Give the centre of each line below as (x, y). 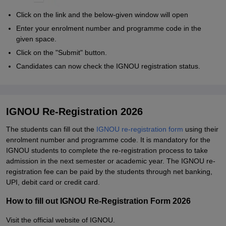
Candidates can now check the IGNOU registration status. (108, 66)
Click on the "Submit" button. (62, 52)
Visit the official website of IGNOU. (61, 220)
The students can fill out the (51, 129)
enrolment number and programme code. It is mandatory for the (108, 140)
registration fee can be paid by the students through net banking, (109, 172)
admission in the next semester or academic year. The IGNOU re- (111, 161)
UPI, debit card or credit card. (53, 182)
